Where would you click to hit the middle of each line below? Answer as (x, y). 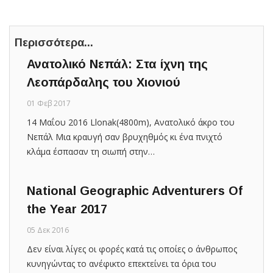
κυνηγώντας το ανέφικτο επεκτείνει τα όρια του (122, 263)
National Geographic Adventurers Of (135, 190)
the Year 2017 (67, 209)
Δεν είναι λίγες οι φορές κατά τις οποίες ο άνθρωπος (132, 249)
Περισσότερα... (54, 42)
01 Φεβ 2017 (49, 103)
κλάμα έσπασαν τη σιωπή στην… (91, 151)
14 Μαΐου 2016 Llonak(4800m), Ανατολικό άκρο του (131, 122)
